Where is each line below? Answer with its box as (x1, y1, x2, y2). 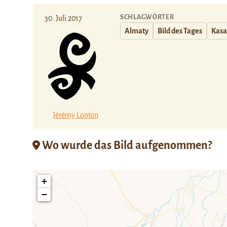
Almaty (125, 27, 148, 35)
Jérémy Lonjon (53, 110, 98, 119)
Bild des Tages (158, 27, 202, 35)
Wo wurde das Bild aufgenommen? (40, 139, 212, 152)
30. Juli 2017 (45, 14, 82, 22)
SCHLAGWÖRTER (120, 14, 174, 21)
